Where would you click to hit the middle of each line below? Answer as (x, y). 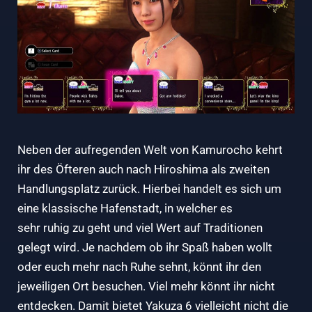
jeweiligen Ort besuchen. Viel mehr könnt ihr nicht (146, 286)
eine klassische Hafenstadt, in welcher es (125, 208)
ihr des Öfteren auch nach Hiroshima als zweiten (143, 169)
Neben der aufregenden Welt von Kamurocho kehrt (150, 149)
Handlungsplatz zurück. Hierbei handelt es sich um (149, 188)
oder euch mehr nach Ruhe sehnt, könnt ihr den (139, 266)
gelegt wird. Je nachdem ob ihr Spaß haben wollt (145, 247)
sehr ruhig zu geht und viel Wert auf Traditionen (140, 227)
